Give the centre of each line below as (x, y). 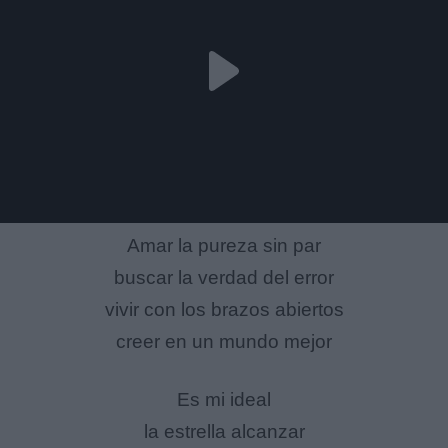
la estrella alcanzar (224, 432)
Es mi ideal (224, 400)
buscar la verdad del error (224, 277)
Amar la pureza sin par (224, 245)
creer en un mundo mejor (224, 341)
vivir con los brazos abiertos (224, 309)
